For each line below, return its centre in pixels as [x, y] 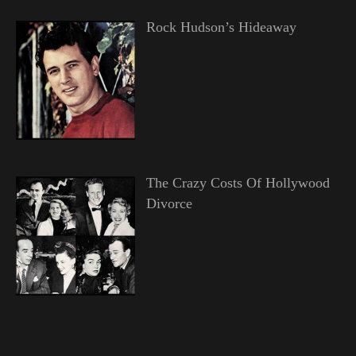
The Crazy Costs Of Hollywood [238, 182]
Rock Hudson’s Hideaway [221, 27]
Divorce [169, 203]
